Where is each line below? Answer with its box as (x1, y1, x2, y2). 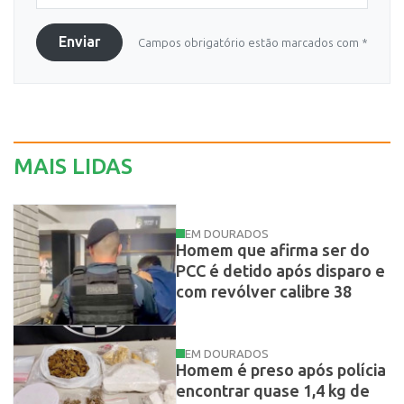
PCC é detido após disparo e (175, 261, 385, 281)
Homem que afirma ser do (175, 240, 370, 261)
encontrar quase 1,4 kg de (175, 381, 370, 402)
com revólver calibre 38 (175, 281, 352, 302)
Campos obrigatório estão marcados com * (138, 36, 368, 50)
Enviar (59, 33, 100, 51)
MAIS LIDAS (14, 153, 133, 180)
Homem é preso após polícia (175, 361, 386, 381)
